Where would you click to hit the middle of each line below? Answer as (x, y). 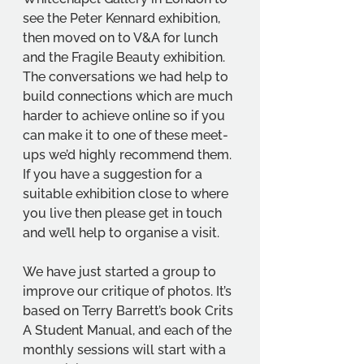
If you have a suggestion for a (114, 174)
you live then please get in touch (124, 213)
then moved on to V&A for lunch (122, 38)
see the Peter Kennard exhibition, (123, 18)
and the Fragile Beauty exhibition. (126, 57)
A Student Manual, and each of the (129, 330)
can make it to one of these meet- (126, 135)
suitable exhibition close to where (127, 194)
